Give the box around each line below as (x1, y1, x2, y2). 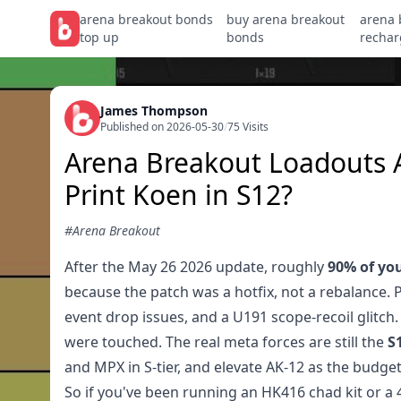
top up (80, 29, 120, 46)
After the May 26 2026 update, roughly (64, 257, 328, 277)
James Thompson (100, 102, 208, 119)
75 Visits (227, 119, 269, 134)
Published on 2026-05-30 (100, 119, 224, 134)
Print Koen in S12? (64, 176, 293, 213)
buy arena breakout (226, 11, 346, 28)
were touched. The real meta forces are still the (64, 332, 388, 352)
